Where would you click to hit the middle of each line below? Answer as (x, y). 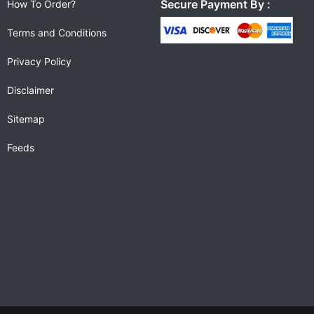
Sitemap (26, 119)
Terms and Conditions (57, 33)
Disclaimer (30, 90)
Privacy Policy (39, 61)
